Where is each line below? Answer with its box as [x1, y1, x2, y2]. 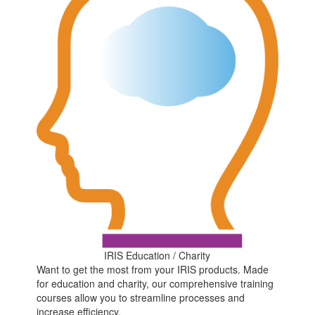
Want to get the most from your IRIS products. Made [37, 262, 269, 276]
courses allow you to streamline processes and [37, 290, 245, 304]
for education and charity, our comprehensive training [37, 276, 274, 290]
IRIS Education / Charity [104, 247, 211, 262]
